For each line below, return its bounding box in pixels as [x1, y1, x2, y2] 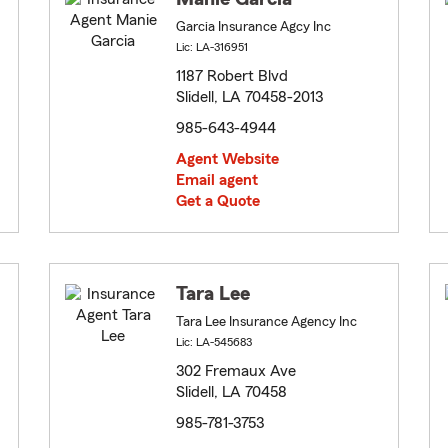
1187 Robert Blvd [176, 68, 288, 85]
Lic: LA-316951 [176, 41, 248, 54]
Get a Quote [176, 193, 260, 210]
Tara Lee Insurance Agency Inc [176, 315, 357, 330]
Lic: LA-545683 [176, 336, 252, 349]
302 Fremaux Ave [176, 363, 296, 380]
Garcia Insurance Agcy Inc [176, 20, 331, 35]
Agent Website [176, 151, 279, 168]
